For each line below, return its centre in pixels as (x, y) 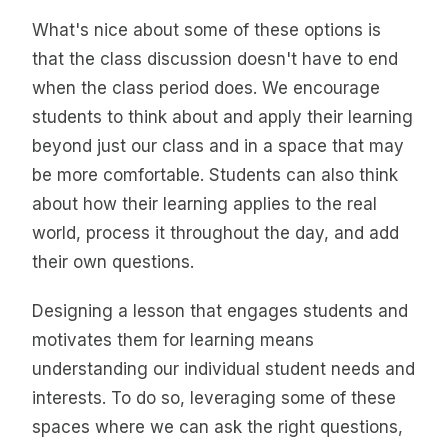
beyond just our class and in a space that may (218, 145)
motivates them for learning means (173, 340)
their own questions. (113, 261)
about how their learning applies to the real (204, 203)
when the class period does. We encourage (206, 87)
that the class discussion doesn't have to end (215, 58)
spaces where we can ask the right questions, (217, 427)
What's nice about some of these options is (206, 29)
